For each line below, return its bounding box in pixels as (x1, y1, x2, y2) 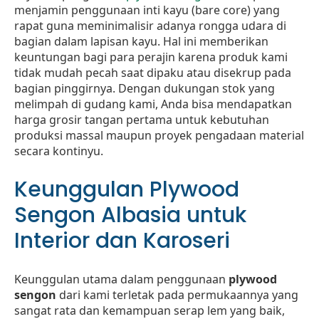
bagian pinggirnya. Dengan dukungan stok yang (14, 80, 275, 96)
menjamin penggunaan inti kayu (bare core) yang (14, 2, 280, 18)
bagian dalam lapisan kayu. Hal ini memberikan (14, 33, 268, 49)
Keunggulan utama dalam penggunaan (14, 271, 229, 287)
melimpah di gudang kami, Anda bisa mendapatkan (14, 96, 292, 112)
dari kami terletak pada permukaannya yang (56, 286, 298, 303)
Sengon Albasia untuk (14, 199, 246, 230)
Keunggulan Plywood (14, 174, 239, 204)
